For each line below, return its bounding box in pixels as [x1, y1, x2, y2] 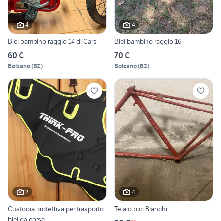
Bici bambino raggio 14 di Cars [8, 37, 97, 46]
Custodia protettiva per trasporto [8, 204, 104, 214]
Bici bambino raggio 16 [114, 37, 182, 46]
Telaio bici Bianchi [114, 204, 167, 214]
